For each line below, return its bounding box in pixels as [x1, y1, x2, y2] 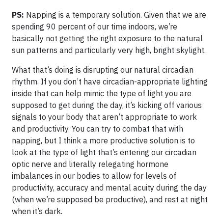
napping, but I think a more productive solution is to [12, 136, 195, 145]
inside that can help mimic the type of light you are [12, 88, 192, 98]
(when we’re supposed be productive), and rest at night [12, 194, 208, 204]
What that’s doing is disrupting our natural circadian [12, 65, 193, 75]
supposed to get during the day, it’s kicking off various [12, 100, 202, 110]
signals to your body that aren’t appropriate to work [12, 112, 197, 122]
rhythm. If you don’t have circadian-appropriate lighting [12, 77, 208, 86]
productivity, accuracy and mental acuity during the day [12, 183, 207, 192]
